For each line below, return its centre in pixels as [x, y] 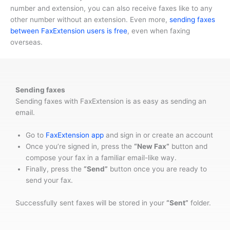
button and [188, 147]
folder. [200, 203]
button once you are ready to [157, 169]
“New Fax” [152, 147]
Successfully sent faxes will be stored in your [91, 203]
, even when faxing [159, 31]
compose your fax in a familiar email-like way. [101, 158]
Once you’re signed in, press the [80, 147]
